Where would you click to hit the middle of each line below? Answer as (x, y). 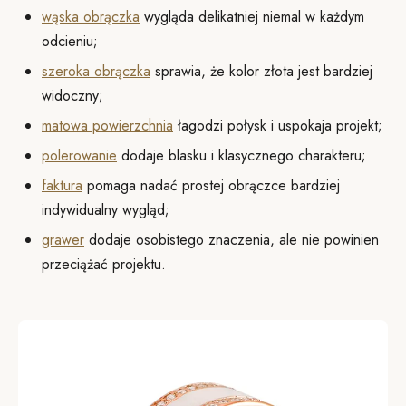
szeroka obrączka (96, 71)
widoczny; (72, 96)
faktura (62, 185)
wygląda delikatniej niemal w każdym (252, 17)
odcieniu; (70, 41)
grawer (63, 240)
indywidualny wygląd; (106, 210)
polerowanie (79, 155)
